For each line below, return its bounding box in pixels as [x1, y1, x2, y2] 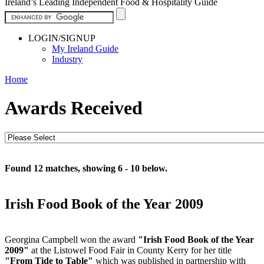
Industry [52, 54, 82, 64]
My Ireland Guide [52, 43, 118, 54]
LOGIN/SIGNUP [28, 32, 95, 43]
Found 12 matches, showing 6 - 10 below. [5, 163, 167, 173]
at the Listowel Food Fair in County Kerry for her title [29, 245, 232, 255]
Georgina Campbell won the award [5, 234, 138, 245]
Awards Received [5, 97, 143, 119]
